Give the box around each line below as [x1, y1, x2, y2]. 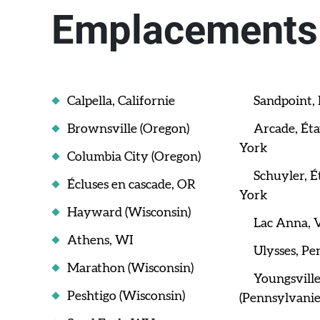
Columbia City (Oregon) [67, 151, 201, 164]
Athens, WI [67, 234, 133, 247]
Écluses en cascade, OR [67, 179, 196, 191]
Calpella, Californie [67, 95, 175, 108]
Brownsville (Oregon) [67, 123, 189, 136]
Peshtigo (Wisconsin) [67, 290, 185, 303]
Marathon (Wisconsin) [67, 262, 194, 275]
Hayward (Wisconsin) [67, 206, 191, 219]
